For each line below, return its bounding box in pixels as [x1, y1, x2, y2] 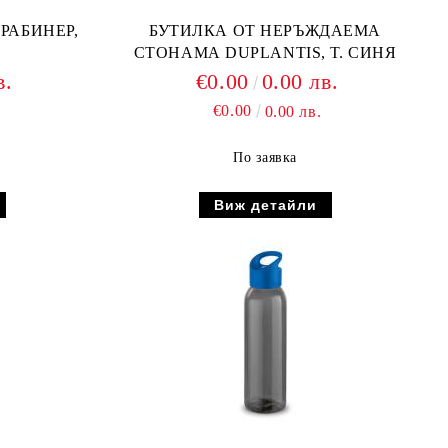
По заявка [232, 150, 298, 165]
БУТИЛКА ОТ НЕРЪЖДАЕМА [149, 22, 381, 39]
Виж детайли [213, 197, 317, 213]
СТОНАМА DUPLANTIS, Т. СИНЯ [133, 44, 397, 61]
